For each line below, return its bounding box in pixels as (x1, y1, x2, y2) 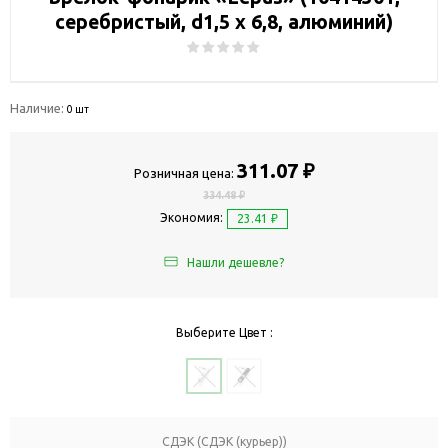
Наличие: (10, 100, 67, 115)
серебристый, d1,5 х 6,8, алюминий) (55, 10, 393, 33)
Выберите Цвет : (175, 326, 273, 340)
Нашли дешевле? (187, 256, 284, 270)
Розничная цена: (133, 165, 234, 180)
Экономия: (160, 211, 224, 225)
